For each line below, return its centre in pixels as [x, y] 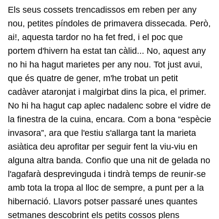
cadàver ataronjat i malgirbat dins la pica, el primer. [107, 92]
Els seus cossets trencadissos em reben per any [102, 10]
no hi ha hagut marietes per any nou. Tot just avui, [105, 65]
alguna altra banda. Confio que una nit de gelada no [109, 160]
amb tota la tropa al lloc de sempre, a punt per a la [106, 188]
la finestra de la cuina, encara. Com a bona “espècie [109, 119]
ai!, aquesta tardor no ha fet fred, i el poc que [95, 37]
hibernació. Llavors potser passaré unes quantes [103, 201]
